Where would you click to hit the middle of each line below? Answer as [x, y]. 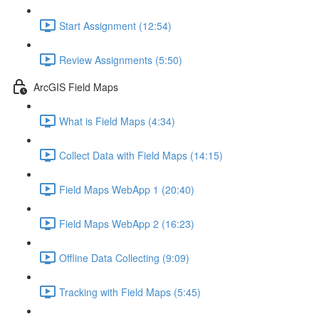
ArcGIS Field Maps [76, 87]
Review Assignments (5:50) [121, 59]
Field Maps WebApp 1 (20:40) [127, 189]
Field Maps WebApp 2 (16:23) [127, 223]
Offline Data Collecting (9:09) [124, 257]
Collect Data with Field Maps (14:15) [141, 155]
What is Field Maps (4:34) [117, 121]
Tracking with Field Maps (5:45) [130, 292]
